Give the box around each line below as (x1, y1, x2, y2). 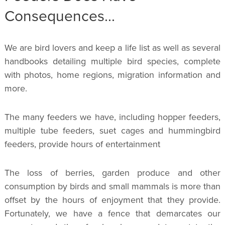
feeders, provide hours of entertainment (4, 137, 160, 151)
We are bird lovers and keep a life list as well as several (4, 41, 221, 54)
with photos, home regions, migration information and (4, 68, 221, 81)
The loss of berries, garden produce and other (4, 166, 221, 179)
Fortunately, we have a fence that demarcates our (4, 206, 221, 220)
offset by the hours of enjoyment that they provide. (4, 193, 221, 206)
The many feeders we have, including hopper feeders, (4, 110, 221, 124)
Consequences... (4, 5, 115, 27)
